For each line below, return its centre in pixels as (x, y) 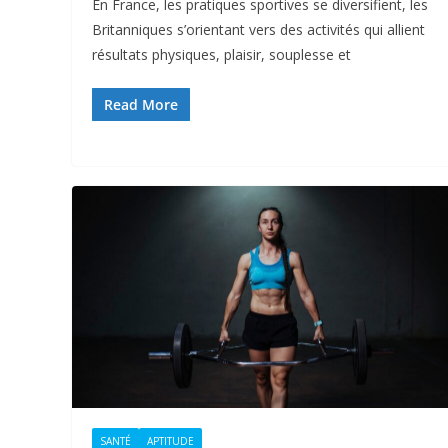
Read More (141, 104)
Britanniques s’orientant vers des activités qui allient (258, 29)
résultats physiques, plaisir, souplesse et (221, 54)
